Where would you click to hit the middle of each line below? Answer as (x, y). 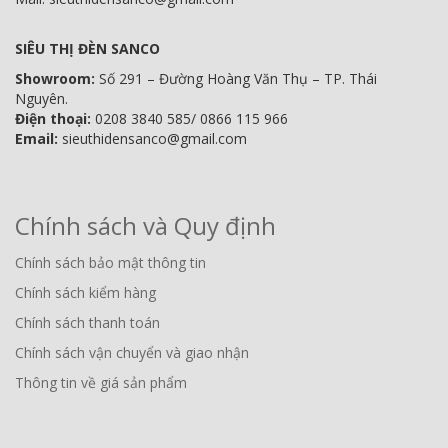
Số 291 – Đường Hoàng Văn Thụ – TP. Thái (238, 79)
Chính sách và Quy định (145, 226)
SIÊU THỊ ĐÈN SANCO (87, 49)
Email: (36, 139)
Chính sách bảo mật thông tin (110, 263)
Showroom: (57, 79)
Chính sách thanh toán (87, 323)
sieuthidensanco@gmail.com (152, 139)
